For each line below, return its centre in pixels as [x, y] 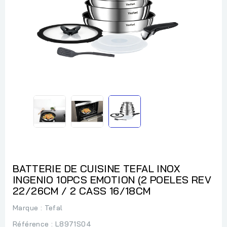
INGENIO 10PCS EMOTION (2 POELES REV [112, 179]
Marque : [28, 207]
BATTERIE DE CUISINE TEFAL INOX [96, 168]
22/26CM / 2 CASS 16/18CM [82, 191]
